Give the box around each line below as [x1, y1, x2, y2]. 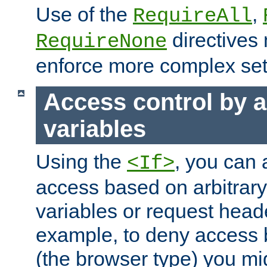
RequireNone [36, 30, 167, 54]
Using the [36, 150, 127, 173]
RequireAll [133, 5, 252, 28]
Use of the [36, 3, 133, 26]
